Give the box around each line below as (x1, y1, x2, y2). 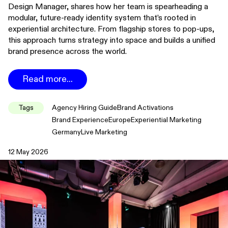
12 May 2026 (8, 148, 48, 157)
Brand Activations (117, 103, 174, 112)
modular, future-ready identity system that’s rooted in (8, 13, 196, 23)
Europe (108, 116, 131, 125)
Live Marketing (81, 128, 127, 137)
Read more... (22, 73, 73, 85)
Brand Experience (52, 116, 108, 125)
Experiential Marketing (131, 116, 202, 125)
